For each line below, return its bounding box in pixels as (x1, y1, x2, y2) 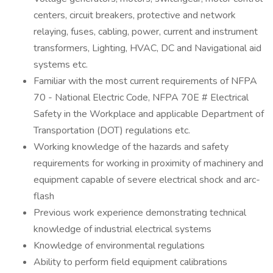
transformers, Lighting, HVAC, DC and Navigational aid (34, 41, 261, 55)
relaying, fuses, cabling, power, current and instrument (34, 25, 258, 38)
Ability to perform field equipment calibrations (34, 255, 227, 269)
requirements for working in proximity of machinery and (34, 157, 263, 170)
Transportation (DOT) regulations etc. (34, 124, 190, 137)
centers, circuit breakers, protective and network (34, 9, 236, 22)
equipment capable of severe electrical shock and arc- (34, 173, 260, 186)
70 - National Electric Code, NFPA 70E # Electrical (34, 91, 249, 104)
